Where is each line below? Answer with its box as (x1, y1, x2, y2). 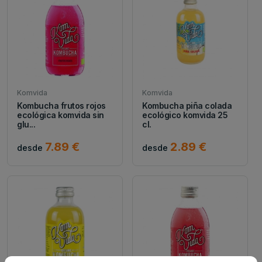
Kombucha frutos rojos (17, 100, 106, 111)
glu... (17, 119, 36, 129)
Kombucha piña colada (142, 100, 232, 111)
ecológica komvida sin (17, 109, 104, 120)
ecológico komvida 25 (142, 109, 228, 120)
